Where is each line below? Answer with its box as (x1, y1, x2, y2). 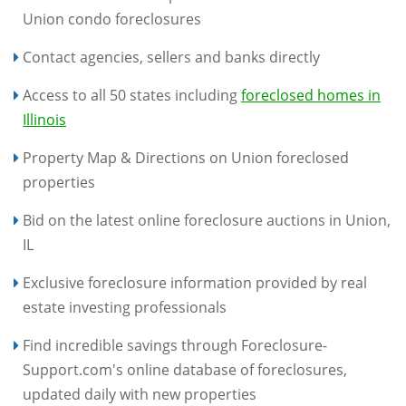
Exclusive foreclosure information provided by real (23, 272, 367, 293)
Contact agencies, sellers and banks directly (23, 46, 320, 67)
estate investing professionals (23, 296, 227, 317)
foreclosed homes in (241, 84, 381, 105)
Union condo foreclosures (23, 8, 201, 29)
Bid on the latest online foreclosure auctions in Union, (23, 209, 391, 230)
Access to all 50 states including (23, 84, 241, 105)
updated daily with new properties (23, 383, 256, 404)
